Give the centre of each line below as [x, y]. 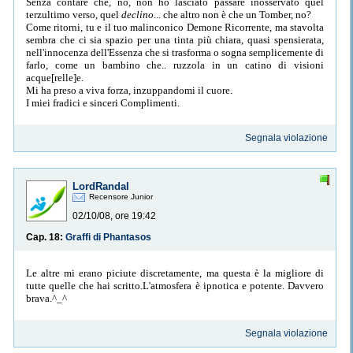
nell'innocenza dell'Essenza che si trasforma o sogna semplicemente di [175, 52]
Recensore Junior [121, 197]
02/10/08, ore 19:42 [114, 216]
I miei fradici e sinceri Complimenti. [103, 102]
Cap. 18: [46, 238]
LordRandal [101, 187]
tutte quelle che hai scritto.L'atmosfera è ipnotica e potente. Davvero [175, 285]
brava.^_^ [46, 298]
